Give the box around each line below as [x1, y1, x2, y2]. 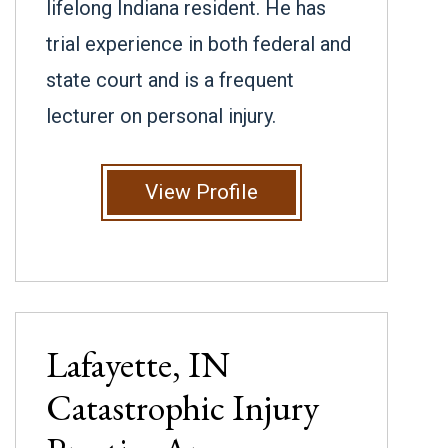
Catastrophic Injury [46, 384, 319, 431]
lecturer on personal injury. [46, 104, 276, 128]
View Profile [145, 180, 259, 204]
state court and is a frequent [46, 68, 294, 92]
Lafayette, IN [46, 341, 230, 388]
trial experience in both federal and [46, 32, 351, 56]
